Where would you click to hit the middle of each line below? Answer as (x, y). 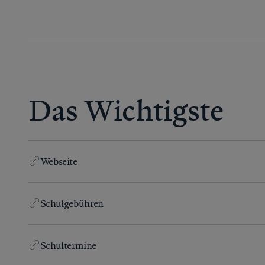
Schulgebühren (72, 203)
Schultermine (68, 245)
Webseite (59, 161)
